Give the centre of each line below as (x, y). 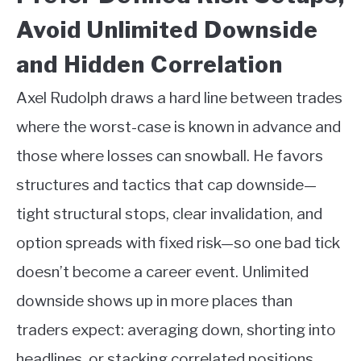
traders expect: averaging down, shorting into (176, 330)
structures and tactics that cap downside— (166, 185)
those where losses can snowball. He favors (170, 156)
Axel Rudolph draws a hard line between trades (179, 98)
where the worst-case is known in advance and (178, 127)
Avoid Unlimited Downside (167, 30)
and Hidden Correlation (149, 65)
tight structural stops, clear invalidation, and (169, 214)
